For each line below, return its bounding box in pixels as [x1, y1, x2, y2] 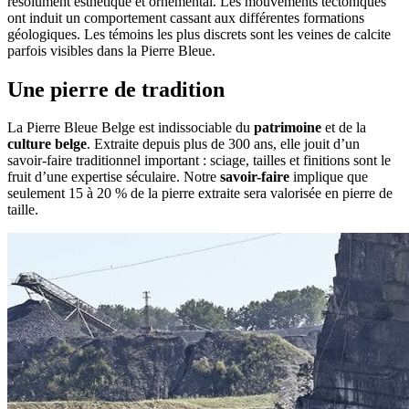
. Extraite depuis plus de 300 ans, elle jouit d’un [87, 136, 360, 152]
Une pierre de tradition [7, 77, 225, 101]
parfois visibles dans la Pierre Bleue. [7, 42, 215, 58]
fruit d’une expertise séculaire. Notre [7, 169, 220, 185]
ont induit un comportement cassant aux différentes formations [7, 9, 364, 26]
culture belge [7, 136, 87, 152]
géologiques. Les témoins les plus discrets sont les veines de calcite [7, 26, 391, 42]
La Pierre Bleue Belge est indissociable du [7, 120, 254, 136]
